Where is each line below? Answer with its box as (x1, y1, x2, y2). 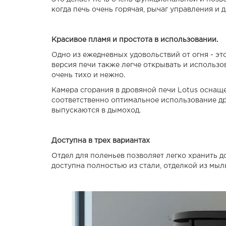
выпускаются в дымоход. (51, 107, 141, 114)
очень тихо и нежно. (51, 72, 125, 78)
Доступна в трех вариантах (51, 137, 150, 144)
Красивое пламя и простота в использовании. (51, 36, 218, 43)
